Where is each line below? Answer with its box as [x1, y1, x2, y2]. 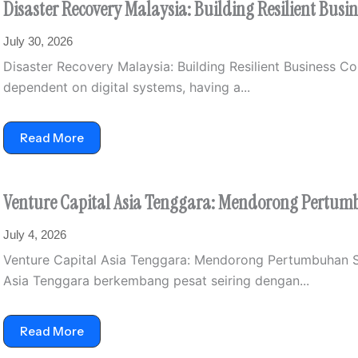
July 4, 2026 [3, 228, 66, 241]
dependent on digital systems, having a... [3, 79, 250, 95]
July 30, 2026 [3, 34, 73, 48]
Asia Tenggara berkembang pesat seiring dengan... [3, 272, 309, 288]
